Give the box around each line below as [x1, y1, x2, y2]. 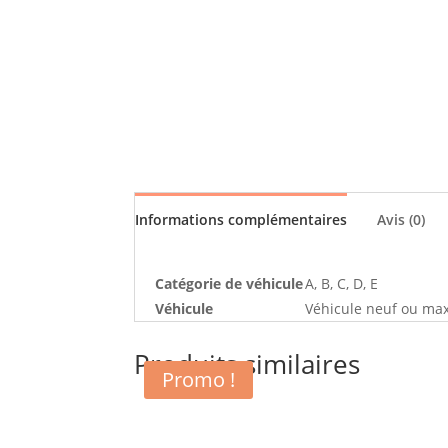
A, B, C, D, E [305, 273, 379, 293]
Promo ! [162, 366, 236, 394]
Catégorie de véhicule [155, 273, 304, 293]
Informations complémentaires [135, 209, 348, 229]
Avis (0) [377, 209, 426, 229]
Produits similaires [134, 346, 361, 383]
